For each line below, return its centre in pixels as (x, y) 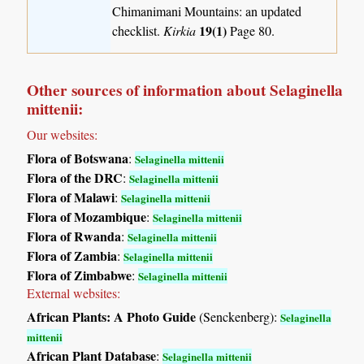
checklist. (138, 31)
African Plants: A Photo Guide (112, 316)
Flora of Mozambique (87, 216)
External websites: (74, 292)
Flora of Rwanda (74, 236)
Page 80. (253, 31)
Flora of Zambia (72, 255)
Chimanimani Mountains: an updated (207, 11)
